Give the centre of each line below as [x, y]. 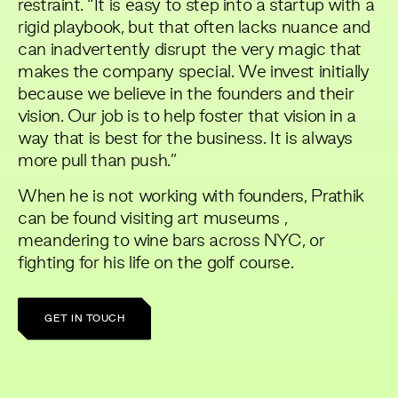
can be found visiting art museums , [153, 219]
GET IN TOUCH [84, 318]
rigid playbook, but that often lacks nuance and [195, 28]
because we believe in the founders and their [186, 95]
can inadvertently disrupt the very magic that [190, 50]
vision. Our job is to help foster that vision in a [187, 117]
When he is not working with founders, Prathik [191, 197]
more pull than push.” [97, 161]
